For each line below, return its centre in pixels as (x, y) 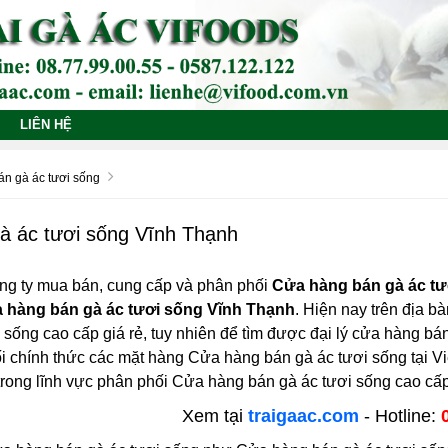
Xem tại (215, 415)
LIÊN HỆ (46, 124)
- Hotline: (400, 415)
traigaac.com (304, 415)
